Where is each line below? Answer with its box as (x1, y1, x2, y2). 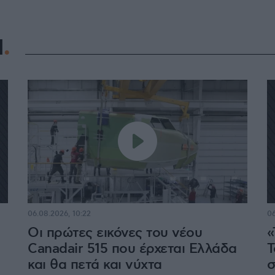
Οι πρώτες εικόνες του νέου (28, 224, 203, 241)
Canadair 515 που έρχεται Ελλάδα (28, 240, 237, 257)
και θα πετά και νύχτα (28, 256, 162, 273)
